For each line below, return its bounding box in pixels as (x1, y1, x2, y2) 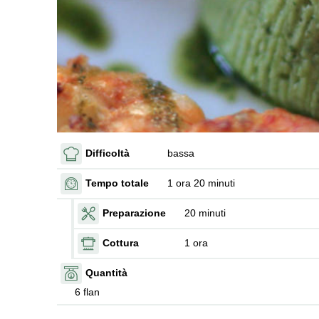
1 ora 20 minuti (167, 177, 235, 189)
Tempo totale (85, 177, 149, 189)
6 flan (75, 286, 100, 298)
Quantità (85, 267, 127, 279)
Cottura (103, 237, 139, 249)
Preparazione (103, 207, 166, 219)
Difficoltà (85, 147, 130, 159)
